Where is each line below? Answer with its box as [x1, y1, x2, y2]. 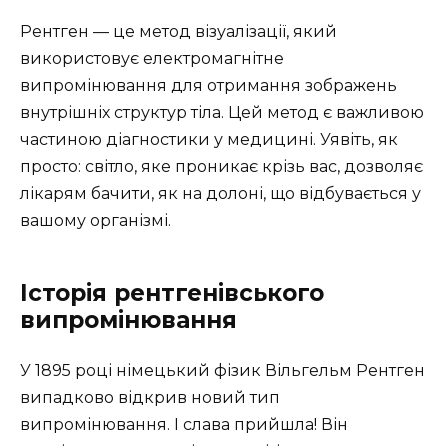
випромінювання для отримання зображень [20, 75, 397, 95]
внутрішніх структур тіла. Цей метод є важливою [20, 102, 424, 122]
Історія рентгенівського [20, 278, 324, 307]
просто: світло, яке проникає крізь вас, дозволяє [20, 156, 423, 176]
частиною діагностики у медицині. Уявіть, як [20, 129, 398, 149]
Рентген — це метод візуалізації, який [20, 21, 337, 41]
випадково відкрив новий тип [20, 387, 280, 407]
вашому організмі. [20, 210, 171, 230]
